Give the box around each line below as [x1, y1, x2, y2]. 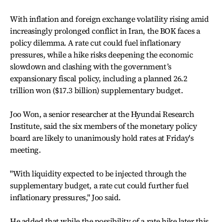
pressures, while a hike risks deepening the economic [10, 49, 193, 60]
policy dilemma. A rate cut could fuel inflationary [10, 37, 181, 48]
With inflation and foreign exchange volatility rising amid [10, 13, 209, 24]
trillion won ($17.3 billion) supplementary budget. [10, 85, 183, 96]
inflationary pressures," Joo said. [10, 192, 121, 203]
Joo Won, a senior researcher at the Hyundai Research [10, 109, 194, 119]
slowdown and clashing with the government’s [10, 61, 171, 72]
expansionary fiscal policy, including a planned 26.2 [10, 73, 187, 84]
